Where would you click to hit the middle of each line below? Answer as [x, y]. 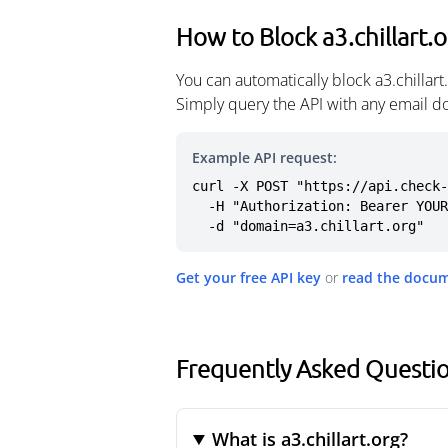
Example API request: [264, 157]
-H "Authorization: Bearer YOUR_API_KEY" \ [200, 206]
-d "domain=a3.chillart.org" [316, 226]
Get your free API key [248, 277]
